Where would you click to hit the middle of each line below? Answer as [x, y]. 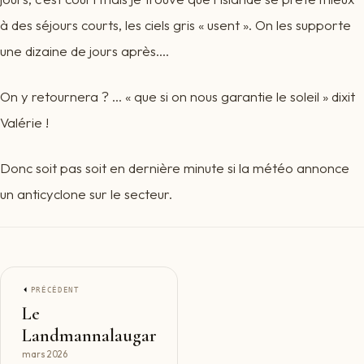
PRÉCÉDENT [55, 290]
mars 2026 [44, 354]
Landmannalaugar [89, 335]
